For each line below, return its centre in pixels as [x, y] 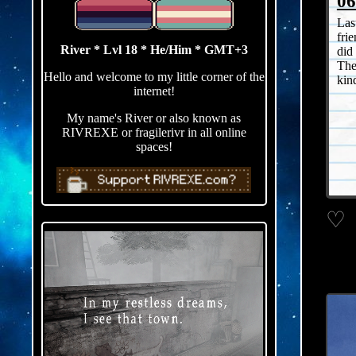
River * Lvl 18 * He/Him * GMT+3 [154, 50]
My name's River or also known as [154, 118]
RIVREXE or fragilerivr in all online [154, 132]
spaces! [154, 147]
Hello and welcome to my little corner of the [154, 77]
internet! [154, 91]
